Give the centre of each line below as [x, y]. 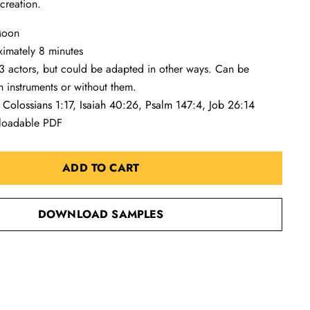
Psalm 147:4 [174, 105]
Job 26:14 [232, 105]
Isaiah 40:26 [109, 105]
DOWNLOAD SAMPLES [101, 215]
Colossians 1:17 [38, 105]
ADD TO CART [101, 168]
